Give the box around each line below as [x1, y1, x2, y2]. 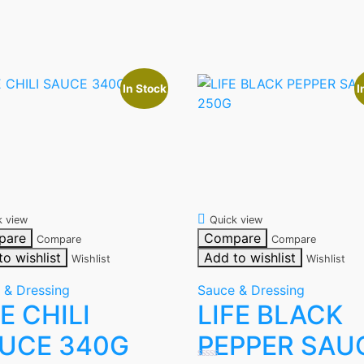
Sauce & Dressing [197, 282, 305, 299]
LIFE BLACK [197, 299, 343, 331]
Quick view [209, 214, 262, 227]
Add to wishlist [203, 249, 296, 266]
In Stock [122, 82, 167, 96]
